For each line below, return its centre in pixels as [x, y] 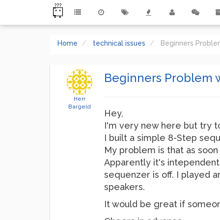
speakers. [124, 187]
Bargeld [80, 107]
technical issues [119, 43]
